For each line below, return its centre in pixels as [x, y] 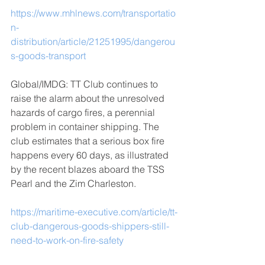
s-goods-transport [48, 55]
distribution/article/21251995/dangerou [93, 41]
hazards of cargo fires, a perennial [84, 112]
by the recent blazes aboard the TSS [89, 169]
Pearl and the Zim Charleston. [73, 183]
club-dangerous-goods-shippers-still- [90, 226]
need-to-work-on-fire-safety [67, 240]
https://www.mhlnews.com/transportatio [93, 13]
